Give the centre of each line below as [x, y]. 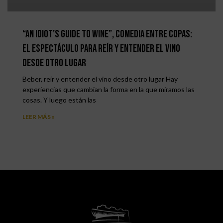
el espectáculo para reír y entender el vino [101, 49]
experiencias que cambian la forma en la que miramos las [109, 89]
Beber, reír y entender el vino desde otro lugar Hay [100, 79]
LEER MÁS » [39, 117]
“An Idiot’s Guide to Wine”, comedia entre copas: [107, 34]
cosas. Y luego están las [59, 100]
